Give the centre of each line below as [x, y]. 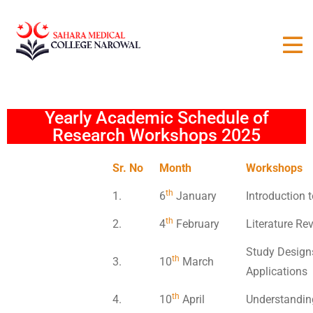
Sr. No [128, 168]
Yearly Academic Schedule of [156, 117]
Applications [277, 271]
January [195, 196]
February [196, 224]
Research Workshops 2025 [156, 135]
